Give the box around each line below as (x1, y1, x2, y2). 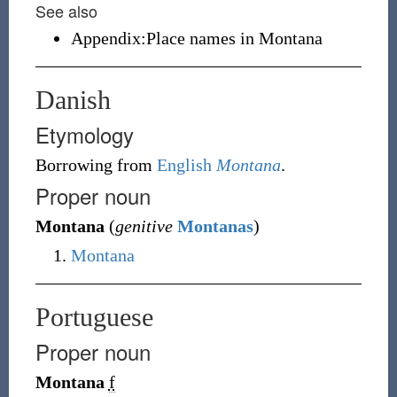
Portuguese (35, 302, 153, 331)
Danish (35, 85, 111, 114)
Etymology (35, 119, 134, 150)
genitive (114, 216, 173, 236)
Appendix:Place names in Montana (70, 28, 323, 48)
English (156, 155, 212, 175)
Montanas (176, 216, 253, 236)
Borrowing (35, 155, 113, 175)
